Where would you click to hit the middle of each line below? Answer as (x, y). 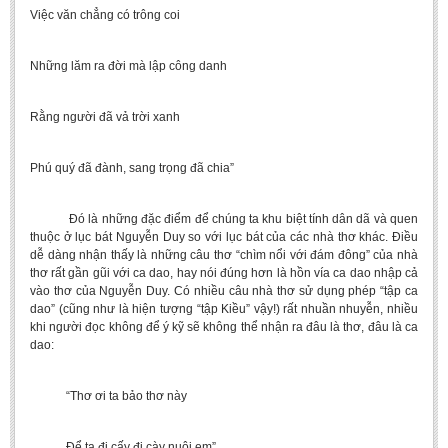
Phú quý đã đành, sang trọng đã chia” (132, 168)
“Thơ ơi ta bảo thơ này (108, 396)
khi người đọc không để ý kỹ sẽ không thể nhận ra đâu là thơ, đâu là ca (224, 327)
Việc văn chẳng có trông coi (105, 15)
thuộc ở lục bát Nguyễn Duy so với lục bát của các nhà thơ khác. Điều (224, 237)
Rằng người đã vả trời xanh (105, 117)
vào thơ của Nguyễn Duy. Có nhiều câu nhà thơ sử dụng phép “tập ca (224, 291)
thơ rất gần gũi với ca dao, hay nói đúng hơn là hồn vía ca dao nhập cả (224, 273)
